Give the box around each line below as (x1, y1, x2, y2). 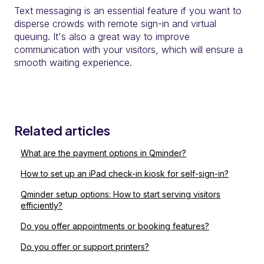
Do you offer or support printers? (21, 242, 150, 252)
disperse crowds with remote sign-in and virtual (14, 18, 216, 30)
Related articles (14, 122, 110, 139)
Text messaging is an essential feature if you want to (14, 5, 242, 17)
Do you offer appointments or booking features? (21, 221, 210, 232)
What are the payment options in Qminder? (21, 148, 187, 159)
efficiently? (21, 200, 63, 211)
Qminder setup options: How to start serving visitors (21, 189, 221, 200)
